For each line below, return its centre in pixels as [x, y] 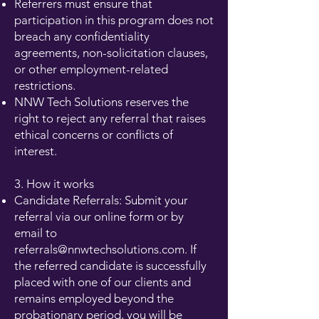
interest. [36, 151]
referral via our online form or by [99, 216]
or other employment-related [91, 69]
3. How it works [54, 184]
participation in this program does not [114, 20]
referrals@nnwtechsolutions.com [99, 249]
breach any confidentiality [82, 36]
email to [36, 233]
